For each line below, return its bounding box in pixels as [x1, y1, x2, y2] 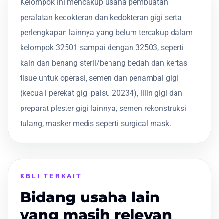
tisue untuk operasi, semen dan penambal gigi [20, 73, 178, 83]
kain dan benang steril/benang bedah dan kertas [20, 58, 187, 67]
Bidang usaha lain [20, 188, 160, 206]
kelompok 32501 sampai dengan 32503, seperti [20, 43, 184, 52]
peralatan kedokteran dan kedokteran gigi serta [20, 12, 182, 22]
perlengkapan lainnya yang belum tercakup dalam [20, 27, 193, 37]
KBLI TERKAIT [20, 172, 82, 180]
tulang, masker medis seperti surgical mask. [20, 118, 171, 128]
